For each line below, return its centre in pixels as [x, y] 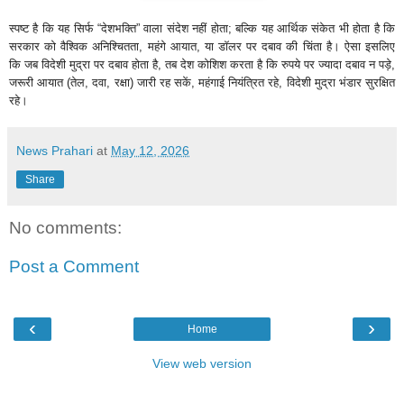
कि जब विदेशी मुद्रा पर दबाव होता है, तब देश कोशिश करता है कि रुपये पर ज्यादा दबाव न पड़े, [202, 64]
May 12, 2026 [150, 150]
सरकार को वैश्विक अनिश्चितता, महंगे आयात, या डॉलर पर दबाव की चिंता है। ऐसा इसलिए [202, 46]
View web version [202, 363]
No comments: [65, 227]
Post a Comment [74, 267]
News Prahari [55, 150]
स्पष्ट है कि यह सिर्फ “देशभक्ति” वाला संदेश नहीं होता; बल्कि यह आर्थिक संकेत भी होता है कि [202, 28]
